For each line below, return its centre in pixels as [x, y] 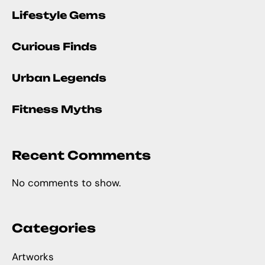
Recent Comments [81, 156]
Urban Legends [59, 78]
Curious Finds [54, 47]
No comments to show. [66, 183]
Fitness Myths [57, 109]
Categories [54, 228]
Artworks [33, 257]
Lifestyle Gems [59, 15]
